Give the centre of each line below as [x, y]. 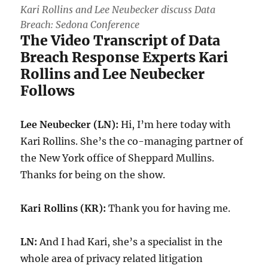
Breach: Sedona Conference [80, 24]
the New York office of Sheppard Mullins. [118, 158]
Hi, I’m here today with [175, 124]
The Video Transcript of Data [121, 40]
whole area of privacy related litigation [112, 258]
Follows [48, 90]
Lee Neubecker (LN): [70, 124]
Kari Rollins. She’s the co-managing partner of [132, 141]
